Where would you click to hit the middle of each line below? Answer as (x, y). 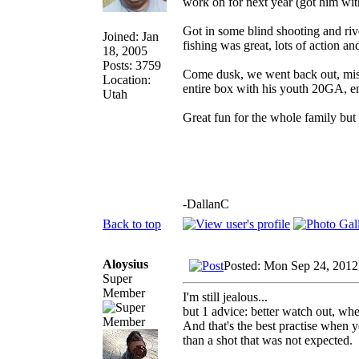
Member (124, 292)
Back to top (132, 224)
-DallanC (206, 204)
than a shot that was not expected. (268, 340)
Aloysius (125, 264)
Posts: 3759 (132, 65)
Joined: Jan (131, 36)
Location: (127, 79)
